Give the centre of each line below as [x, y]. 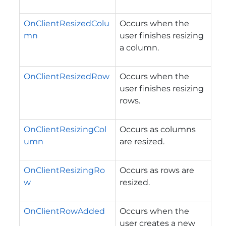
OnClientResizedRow [67, 76]
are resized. [142, 141]
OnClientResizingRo [64, 170]
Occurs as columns [158, 129]
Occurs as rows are [157, 170]
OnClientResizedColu [67, 23]
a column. [139, 47]
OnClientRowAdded [64, 211]
